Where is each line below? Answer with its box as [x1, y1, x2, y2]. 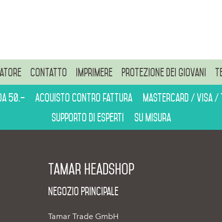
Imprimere [75, 66, 112, 78]
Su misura [134, 111, 171, 123]
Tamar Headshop [48, 161, 134, 177]
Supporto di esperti [51, 111, 126, 123]
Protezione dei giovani [121, 66, 206, 78]
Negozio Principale [48, 185, 118, 197]
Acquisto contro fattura [35, 92, 134, 104]
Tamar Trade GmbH [48, 211, 118, 221]
